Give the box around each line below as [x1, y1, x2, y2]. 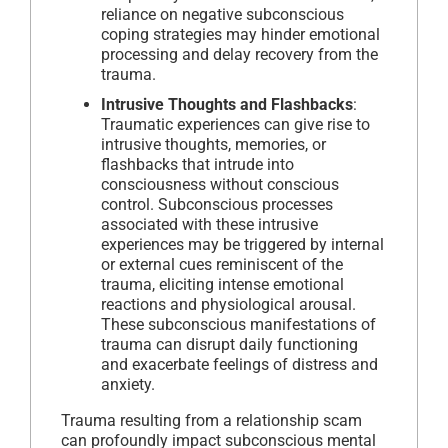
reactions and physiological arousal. [101, 294, 356, 314]
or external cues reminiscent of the [101, 254, 343, 274]
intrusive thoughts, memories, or [101, 134, 326, 154]
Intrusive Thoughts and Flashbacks [101, 94, 353, 114]
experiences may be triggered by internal [101, 234, 384, 254]
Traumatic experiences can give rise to [101, 114, 370, 134]
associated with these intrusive [101, 214, 318, 234]
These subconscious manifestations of [101, 314, 376, 334]
